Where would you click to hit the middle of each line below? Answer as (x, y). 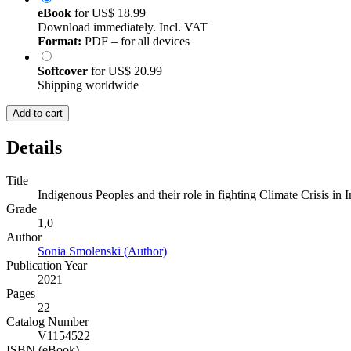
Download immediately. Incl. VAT (123, 27)
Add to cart (38, 114)
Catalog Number (47, 322)
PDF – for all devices (136, 42)
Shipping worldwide (88, 85)
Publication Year (47, 266)
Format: (60, 42)
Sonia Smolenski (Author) (102, 251)
